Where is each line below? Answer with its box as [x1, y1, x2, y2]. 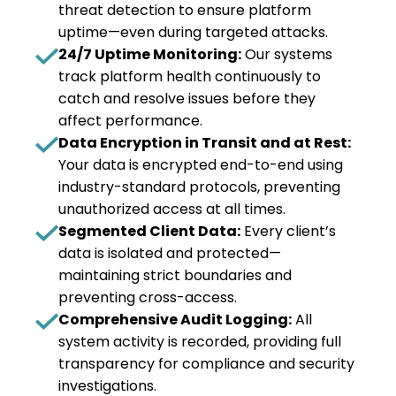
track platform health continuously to [58, 66, 321, 87]
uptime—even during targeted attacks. [58, 22, 328, 42]
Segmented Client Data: [58, 221, 240, 241]
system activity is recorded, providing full [58, 331, 341, 352]
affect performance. [58, 110, 202, 131]
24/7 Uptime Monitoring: [58, 44, 241, 65]
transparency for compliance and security [58, 354, 354, 374]
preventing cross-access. [58, 287, 237, 308]
